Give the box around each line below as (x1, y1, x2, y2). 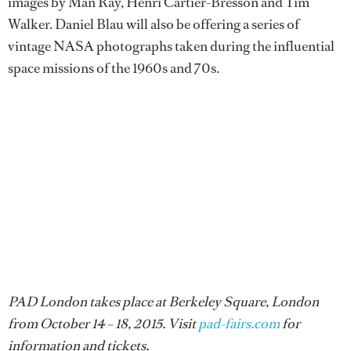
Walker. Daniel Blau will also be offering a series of (8, 14, 299, 34)
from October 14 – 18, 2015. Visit (8, 313, 198, 333)
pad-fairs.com (198, 313, 280, 333)
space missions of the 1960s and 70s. (8, 58, 219, 78)
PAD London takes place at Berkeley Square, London (8, 291, 319, 311)
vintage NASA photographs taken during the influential (8, 36, 335, 56)
